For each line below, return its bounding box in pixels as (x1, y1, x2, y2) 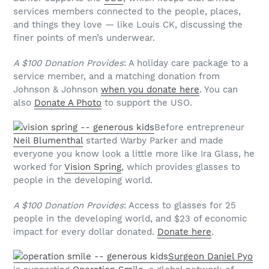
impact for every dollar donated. (13, 226, 157, 237)
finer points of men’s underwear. (13, 32, 155, 44)
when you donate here (101, 83, 199, 95)
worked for (13, 162, 64, 173)
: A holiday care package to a (124, 57, 248, 68)
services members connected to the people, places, (13, 6, 241, 17)
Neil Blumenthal (13, 135, 83, 147)
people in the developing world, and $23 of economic (13, 213, 247, 224)
